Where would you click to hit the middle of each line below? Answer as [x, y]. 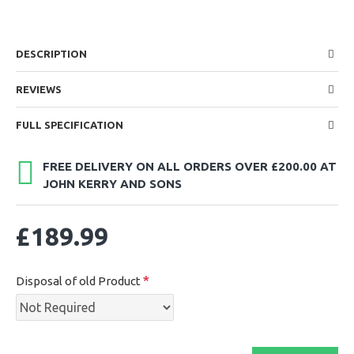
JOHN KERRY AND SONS [112, 184]
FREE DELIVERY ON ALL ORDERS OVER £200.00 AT [190, 166]
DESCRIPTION [51, 54]
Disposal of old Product [78, 281]
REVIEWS [39, 89]
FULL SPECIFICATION [70, 125]
